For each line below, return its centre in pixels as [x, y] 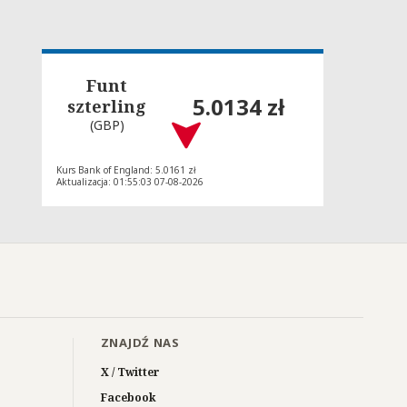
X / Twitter [130, 372]
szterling [107, 106]
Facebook [128, 397]
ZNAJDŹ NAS [140, 342]
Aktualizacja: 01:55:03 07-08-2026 [130, 181]
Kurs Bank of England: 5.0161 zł [126, 169]
